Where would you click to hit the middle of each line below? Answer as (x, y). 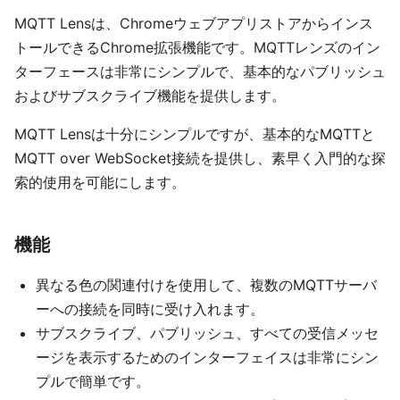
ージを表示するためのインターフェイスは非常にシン (207, 358)
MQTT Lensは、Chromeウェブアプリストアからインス (194, 24)
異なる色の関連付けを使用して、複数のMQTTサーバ (206, 285)
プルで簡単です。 (93, 382)
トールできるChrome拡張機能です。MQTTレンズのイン (197, 48)
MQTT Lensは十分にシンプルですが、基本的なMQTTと (195, 134)
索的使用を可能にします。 (100, 183)
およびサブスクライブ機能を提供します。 (150, 96)
